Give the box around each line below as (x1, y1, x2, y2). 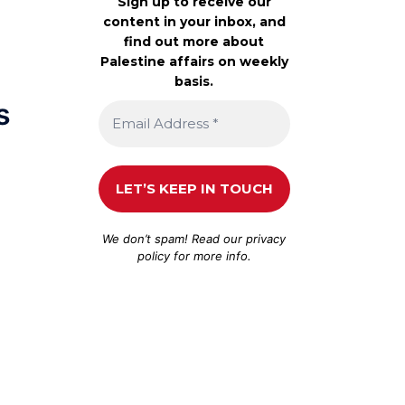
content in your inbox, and (102, 13, 286, 30)
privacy (246, 231, 287, 246)
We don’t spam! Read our (102, 231, 247, 246)
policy (137, 248, 170, 263)
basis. (174, 72, 214, 89)
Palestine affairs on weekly (99, 52, 288, 70)
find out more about (124, 33, 265, 50)
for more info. (169, 248, 251, 263)
